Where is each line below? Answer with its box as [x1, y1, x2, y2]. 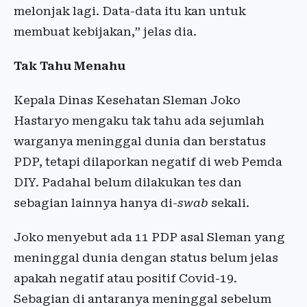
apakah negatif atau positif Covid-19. [14, 271, 237, 285]
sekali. [208, 195, 249, 210]
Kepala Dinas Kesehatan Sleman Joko [14, 93, 241, 107]
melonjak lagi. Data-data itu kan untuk [14, 3, 246, 18]
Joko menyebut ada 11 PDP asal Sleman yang [14, 230, 285, 244]
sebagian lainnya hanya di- [14, 195, 177, 210]
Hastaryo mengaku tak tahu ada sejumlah [14, 113, 265, 127]
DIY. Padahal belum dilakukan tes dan [14, 175, 242, 189]
